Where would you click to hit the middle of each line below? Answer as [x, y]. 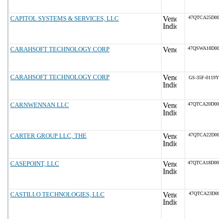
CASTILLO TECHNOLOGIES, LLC [57, 194]
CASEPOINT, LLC [35, 164]
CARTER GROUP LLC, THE [48, 136]
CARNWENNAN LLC [40, 105]
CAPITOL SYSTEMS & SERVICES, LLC [65, 18]
